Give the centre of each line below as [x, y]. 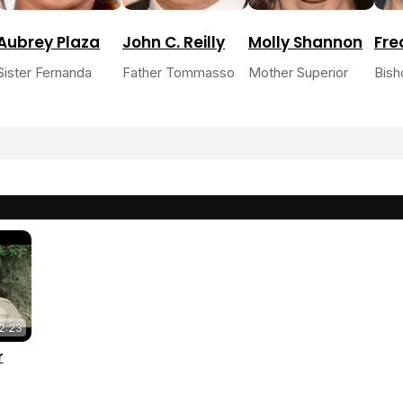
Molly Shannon [305, 43]
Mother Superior [298, 73]
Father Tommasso [179, 73]
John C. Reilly [174, 43]
